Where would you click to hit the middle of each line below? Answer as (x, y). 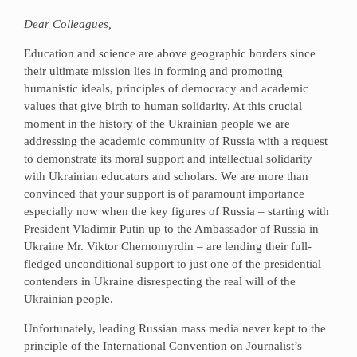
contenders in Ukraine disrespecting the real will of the (160, 281)
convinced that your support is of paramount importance (164, 194)
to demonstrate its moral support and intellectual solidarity (168, 159)
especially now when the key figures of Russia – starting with (177, 211)
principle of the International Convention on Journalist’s (163, 346)
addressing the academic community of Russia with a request (176, 141)
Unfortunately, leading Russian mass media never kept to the (175, 328)
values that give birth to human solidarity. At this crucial (163, 106)
